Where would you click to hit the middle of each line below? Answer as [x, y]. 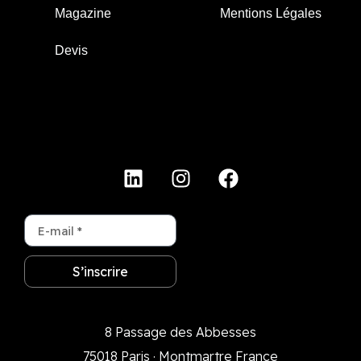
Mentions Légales [271, 14]
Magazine [83, 14]
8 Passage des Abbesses [180, 332]
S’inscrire [100, 272]
